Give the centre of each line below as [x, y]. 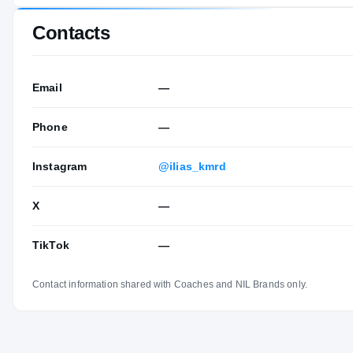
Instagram [60, 166]
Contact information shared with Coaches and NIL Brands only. [170, 284]
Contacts [71, 32]
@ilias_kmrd [192, 166]
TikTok [51, 245]
